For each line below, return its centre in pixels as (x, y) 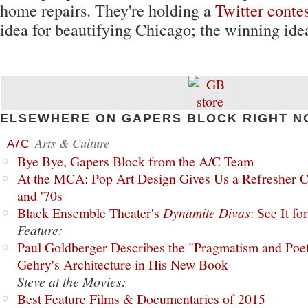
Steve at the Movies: (72, 281)
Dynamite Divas (207, 212)
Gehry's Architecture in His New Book (123, 264)
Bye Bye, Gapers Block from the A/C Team (135, 161)
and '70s (40, 196)
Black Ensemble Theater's (90, 213)
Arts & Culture (72, 143)
